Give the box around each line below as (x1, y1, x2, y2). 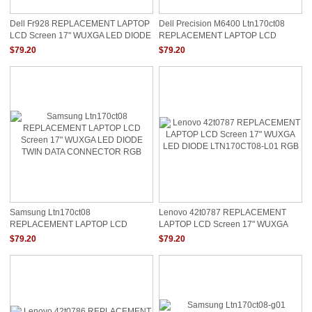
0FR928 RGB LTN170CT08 (10, 42, 114, 50)
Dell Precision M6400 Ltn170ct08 (159, 19, 285, 29)
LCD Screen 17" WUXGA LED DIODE (10, 31, 151, 39)
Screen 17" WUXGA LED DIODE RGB (159, 42, 301, 50)
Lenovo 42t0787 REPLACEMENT (159, 208, 286, 217)
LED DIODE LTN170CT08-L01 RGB (159, 231, 295, 239)
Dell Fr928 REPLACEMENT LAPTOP (10, 19, 150, 29)
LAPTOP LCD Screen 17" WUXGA (159, 219, 288, 228)
